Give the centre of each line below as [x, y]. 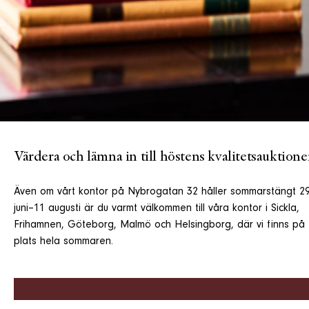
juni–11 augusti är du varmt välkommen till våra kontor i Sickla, [157, 209]
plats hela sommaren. [63, 242]
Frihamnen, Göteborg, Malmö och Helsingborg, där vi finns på [159, 225]
